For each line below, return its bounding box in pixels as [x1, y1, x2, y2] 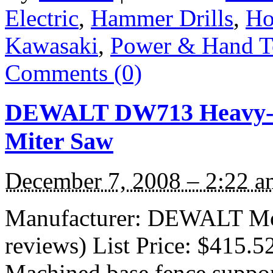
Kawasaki [5, 32, 98, 59]
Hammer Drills [91, 5, 233, 32]
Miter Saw [5, 127, 113, 155]
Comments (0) [5, 60, 142, 87]
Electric [5, 5, 79, 32]
